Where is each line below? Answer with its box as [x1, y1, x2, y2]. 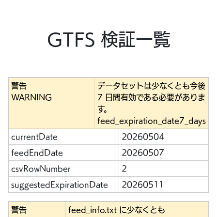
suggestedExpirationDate [11, 181, 108, 188]
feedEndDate [11, 149, 63, 156]
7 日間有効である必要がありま [97, 93, 205, 101]
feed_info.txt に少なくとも [68, 206, 165, 214]
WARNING [11, 93, 52, 101]
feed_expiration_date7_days [97, 117, 206, 124]
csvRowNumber [11, 165, 71, 172]
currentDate [11, 133, 58, 140]
